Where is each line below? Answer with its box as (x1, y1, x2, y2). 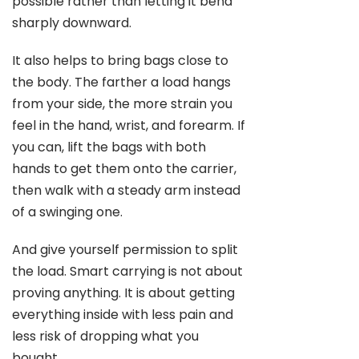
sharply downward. (12, 14, 131, 32)
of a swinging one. (12, 203, 123, 221)
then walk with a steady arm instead (12, 181, 240, 200)
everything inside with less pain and (12, 305, 233, 324)
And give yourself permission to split (12, 240, 238, 259)
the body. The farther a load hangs (12, 73, 231, 91)
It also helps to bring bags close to (12, 51, 228, 70)
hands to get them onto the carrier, (12, 159, 236, 178)
